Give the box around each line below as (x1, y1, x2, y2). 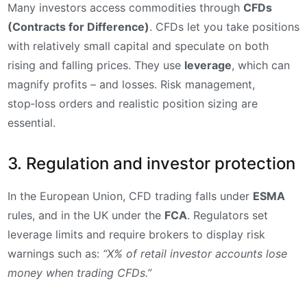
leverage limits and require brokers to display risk (8, 228, 265, 242)
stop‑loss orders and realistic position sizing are (8, 96, 258, 110)
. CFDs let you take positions (149, 19, 299, 34)
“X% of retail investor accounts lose (103, 247, 287, 261)
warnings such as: (8, 247, 103, 261)
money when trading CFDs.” (8, 266, 151, 280)
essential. (8, 115, 56, 130)
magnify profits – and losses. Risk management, (8, 77, 255, 91)
